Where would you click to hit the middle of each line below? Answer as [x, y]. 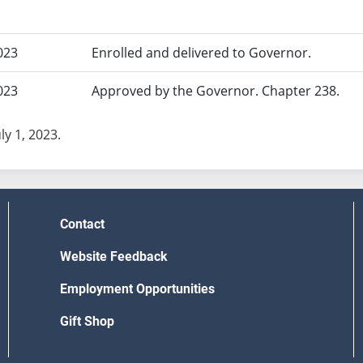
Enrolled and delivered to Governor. [202, 53]
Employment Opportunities [137, 289]
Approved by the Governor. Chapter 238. [216, 91]
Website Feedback [114, 257]
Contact [82, 224]
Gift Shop [87, 322]
